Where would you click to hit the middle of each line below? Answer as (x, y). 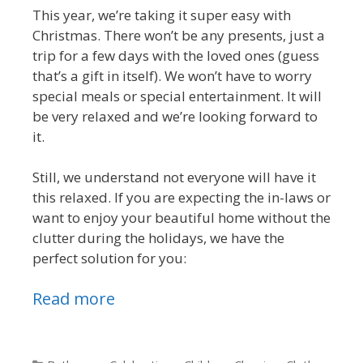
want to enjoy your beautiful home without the (181, 218)
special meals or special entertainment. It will (177, 96)
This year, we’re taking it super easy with (162, 15)
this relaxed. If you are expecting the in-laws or (181, 198)
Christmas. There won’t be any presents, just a (179, 35)
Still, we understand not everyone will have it (174, 177)
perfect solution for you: (109, 258)
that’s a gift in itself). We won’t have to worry (172, 75)
